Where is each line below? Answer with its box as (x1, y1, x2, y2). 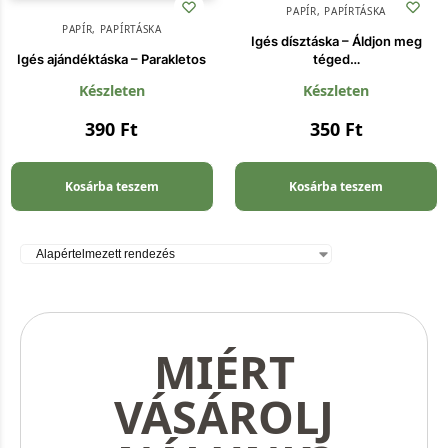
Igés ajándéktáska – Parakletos (17, 51, 207, 68)
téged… (312, 51, 360, 68)
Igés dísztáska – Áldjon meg (250, 33, 422, 50)
